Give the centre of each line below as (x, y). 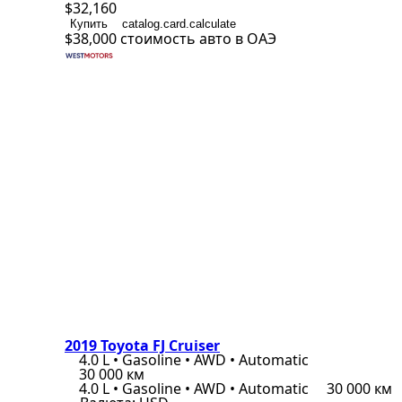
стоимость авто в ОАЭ (198, 39)
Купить (89, 24)
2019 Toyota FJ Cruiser (142, 345)
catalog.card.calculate (179, 24)
